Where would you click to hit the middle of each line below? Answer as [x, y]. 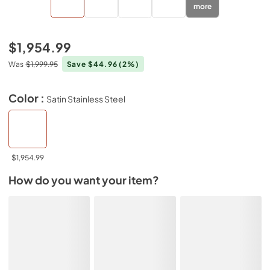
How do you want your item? [84, 180]
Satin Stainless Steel [86, 99]
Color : [27, 98]
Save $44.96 [93, 64]
